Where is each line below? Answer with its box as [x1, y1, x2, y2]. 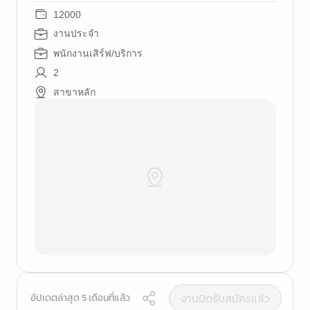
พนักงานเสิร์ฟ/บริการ [53, 48, 143, 59]
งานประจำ [53, 28, 99, 39]
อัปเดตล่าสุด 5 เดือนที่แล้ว [30, 291, 130, 305]
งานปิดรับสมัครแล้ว [181, 290, 270, 307]
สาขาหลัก [53, 86, 95, 98]
